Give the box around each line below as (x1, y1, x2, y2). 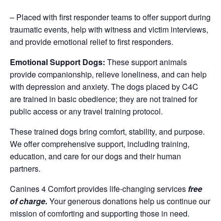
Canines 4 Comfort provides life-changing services (10, 183, 188, 194)
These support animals (105, 56, 187, 68)
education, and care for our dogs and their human (10, 150, 181, 162)
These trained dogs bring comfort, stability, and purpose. (10, 125, 205, 137)
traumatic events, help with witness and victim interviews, (10, 23, 208, 35)
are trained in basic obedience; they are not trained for (10, 93, 197, 105)
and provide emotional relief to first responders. (10, 36, 173, 47)
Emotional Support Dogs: (10, 56, 105, 68)
